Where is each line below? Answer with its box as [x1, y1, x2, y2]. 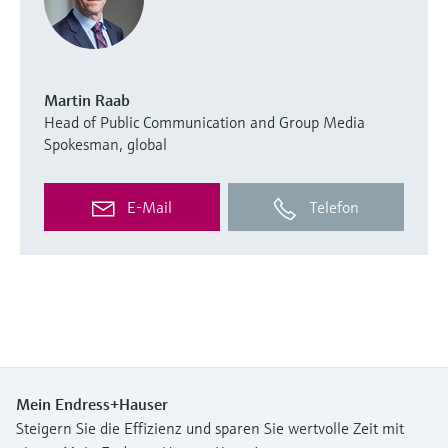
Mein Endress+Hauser [16, 393, 168, 414]
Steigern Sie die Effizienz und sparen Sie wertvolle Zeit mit [16, 417, 404, 438]
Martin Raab [44, 89, 130, 110]
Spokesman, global [44, 133, 167, 154]
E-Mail [127, 196, 173, 217]
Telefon [308, 196, 359, 217]
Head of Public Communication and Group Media [44, 111, 365, 132]
